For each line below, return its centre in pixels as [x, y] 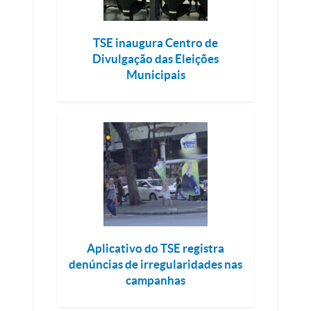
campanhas [155, 280]
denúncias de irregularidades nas [155, 264]
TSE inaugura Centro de [155, 43]
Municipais [155, 75]
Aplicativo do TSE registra [155, 248]
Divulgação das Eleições [155, 59]
